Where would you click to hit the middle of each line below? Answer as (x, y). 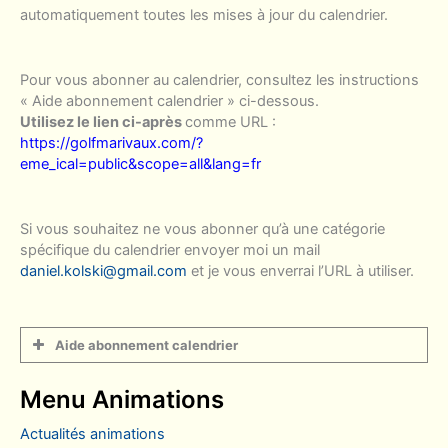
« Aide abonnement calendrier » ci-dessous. (169, 101)
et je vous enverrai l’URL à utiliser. (302, 271)
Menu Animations (122, 399)
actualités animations (97, 433)
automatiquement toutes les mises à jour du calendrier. (204, 14)
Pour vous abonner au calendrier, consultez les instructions (219, 80)
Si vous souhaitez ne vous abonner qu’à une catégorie (202, 229)
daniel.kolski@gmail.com (103, 271)
